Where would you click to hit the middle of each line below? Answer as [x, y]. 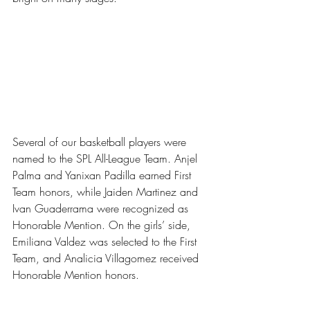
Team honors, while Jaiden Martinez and [107, 192]
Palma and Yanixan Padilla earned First [103, 175]
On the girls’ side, [151, 225]
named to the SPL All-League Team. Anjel [107, 159]
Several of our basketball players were [101, 142]
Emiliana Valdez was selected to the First [106, 242]
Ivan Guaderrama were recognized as [102, 209]
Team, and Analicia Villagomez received [107, 258]
